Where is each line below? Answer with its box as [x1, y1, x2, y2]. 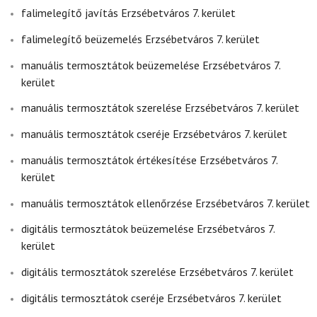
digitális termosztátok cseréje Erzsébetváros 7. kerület [21, 291, 282, 306]
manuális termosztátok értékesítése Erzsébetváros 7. [21, 152, 277, 167]
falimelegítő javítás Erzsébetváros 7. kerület [21, 5, 236, 20]
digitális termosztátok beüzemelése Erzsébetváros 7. [21, 221, 275, 236]
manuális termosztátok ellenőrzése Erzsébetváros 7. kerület [21, 195, 310, 210]
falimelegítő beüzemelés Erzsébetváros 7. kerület [21, 31, 260, 46]
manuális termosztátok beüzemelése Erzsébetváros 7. [21, 57, 280, 72]
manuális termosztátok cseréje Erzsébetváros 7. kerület [21, 127, 287, 142]
